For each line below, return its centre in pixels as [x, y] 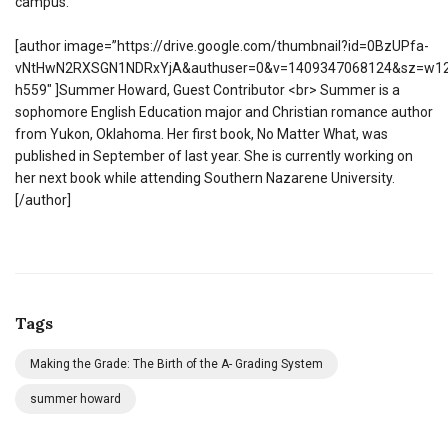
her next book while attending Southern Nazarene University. [205, 177]
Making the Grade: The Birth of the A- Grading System [176, 363]
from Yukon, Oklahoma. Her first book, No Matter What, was [201, 133]
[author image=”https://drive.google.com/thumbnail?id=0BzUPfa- [222, 45]
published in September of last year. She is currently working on [214, 155]
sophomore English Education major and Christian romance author [224, 111]
